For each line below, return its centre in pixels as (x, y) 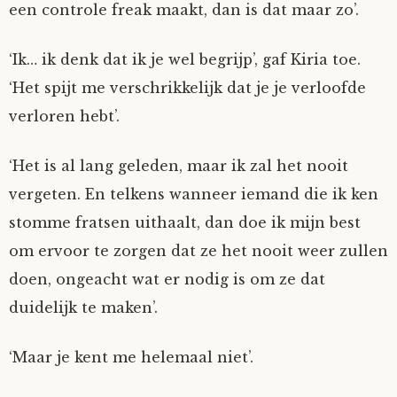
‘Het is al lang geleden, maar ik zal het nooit (179, 166)
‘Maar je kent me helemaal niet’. (131, 357)
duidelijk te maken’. (83, 307)
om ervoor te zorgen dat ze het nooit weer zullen (198, 251)
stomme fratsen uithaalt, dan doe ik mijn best (185, 222)
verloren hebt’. (64, 116)
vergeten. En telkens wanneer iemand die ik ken (194, 194)
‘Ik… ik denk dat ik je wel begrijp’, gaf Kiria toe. (185, 59)
